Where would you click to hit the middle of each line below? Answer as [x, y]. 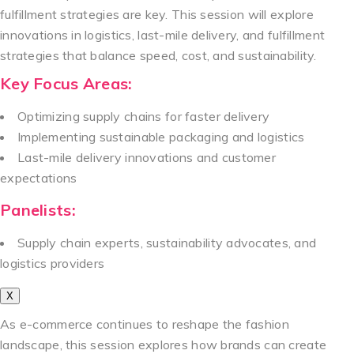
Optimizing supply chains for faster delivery [144, 116]
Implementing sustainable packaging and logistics [161, 136]
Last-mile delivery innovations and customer [147, 157]
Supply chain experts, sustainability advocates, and [167, 242]
